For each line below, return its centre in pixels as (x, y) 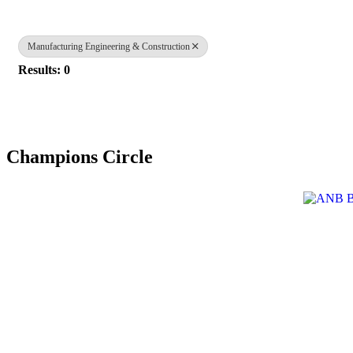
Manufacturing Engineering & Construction (109, 47)
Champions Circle (80, 157)
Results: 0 (44, 69)
